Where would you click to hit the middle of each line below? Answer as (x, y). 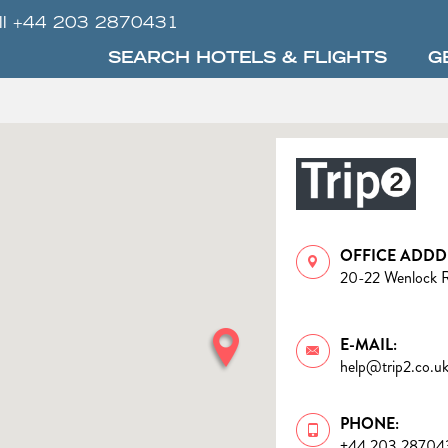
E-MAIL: (368, 344)
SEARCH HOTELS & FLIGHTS (247, 59)
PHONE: (369, 423)
